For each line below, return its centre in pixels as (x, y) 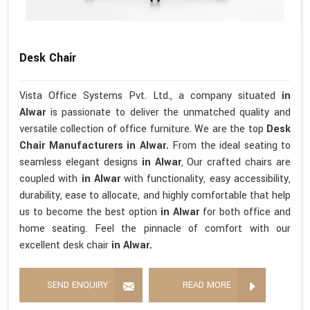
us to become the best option (90, 212)
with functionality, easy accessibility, (208, 179)
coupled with (51, 179)
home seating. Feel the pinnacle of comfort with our (155, 229)
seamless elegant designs (81, 163)
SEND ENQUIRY (77, 285)
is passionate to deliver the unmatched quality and (170, 113)
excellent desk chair (65, 246)
